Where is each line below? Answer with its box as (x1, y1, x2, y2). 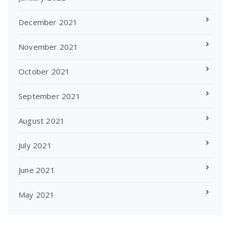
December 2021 (18, 17, 78, 27)
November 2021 (18, 42, 79, 52)
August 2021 (18, 116, 65, 126)
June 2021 (18, 165, 55, 175)
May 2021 (18, 189, 55, 200)
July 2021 (18, 140, 52, 150)
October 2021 (18, 66, 70, 76)
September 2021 (18, 91, 81, 101)
